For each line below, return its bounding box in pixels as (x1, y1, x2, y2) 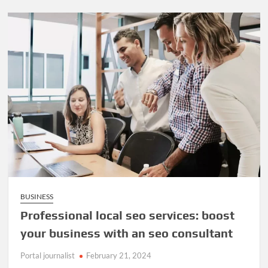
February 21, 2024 (86, 251, 152, 261)
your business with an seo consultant (20, 226, 233, 240)
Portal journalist (20, 251, 75, 261)
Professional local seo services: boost (20, 208, 235, 223)
